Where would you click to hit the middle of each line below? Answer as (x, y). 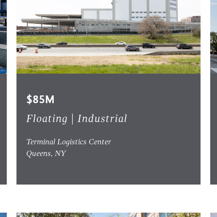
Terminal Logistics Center (68, 143)
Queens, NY (46, 154)
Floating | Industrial (77, 119)
